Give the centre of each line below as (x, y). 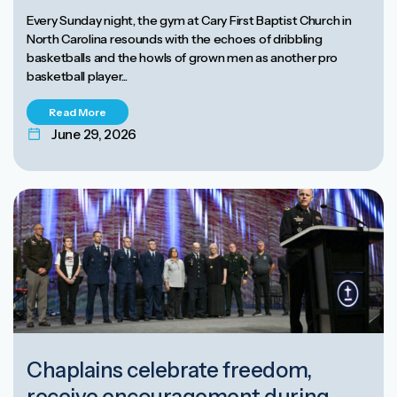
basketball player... (77, 76)
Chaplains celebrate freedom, (169, 370)
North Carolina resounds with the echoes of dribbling (175, 39)
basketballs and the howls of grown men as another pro (183, 57)
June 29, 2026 (94, 134)
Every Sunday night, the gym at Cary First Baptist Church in (189, 20)
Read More (78, 112)
